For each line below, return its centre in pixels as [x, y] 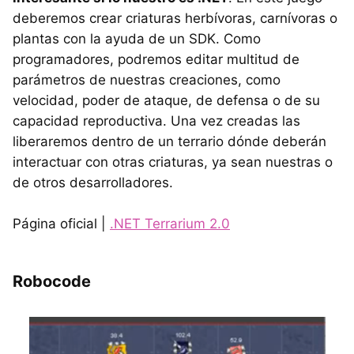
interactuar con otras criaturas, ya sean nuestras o [173, 162]
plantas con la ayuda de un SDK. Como [137, 39]
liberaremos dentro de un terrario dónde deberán [169, 142]
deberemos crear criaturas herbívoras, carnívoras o [175, 19]
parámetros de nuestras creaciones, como [147, 80]
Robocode [52, 282]
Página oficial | [61, 224]
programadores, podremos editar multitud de [156, 60]
